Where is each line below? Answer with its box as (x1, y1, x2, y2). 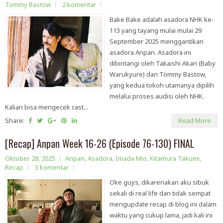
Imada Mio (115, 154, 147, 163)
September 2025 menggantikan (110, 37, 204, 46)
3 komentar (35, 163, 69, 172)
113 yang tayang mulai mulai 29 (110, 26, 202, 35)
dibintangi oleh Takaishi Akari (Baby (110, 59, 216, 68)
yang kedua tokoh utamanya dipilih (110, 81, 214, 90)
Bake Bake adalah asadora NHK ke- (110, 15, 214, 24)
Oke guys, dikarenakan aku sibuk (110, 178, 209, 187)
